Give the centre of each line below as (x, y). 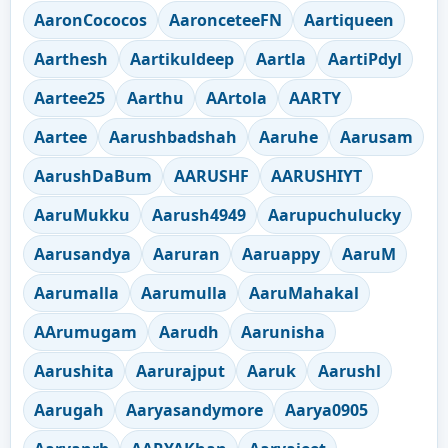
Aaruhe (288, 136)
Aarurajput (180, 370)
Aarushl (349, 370)
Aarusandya (82, 253)
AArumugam (85, 331)
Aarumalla (76, 292)
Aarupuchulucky (334, 214)
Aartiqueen (349, 19)
